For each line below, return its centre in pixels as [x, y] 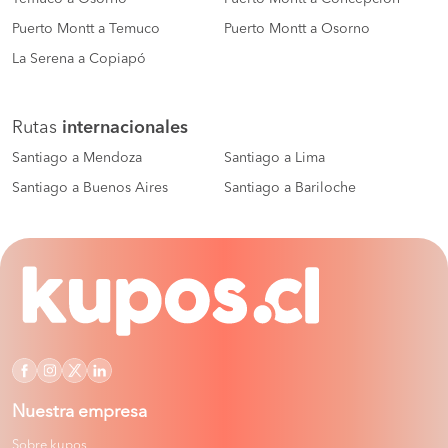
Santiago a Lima [274, 158]
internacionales [125, 128]
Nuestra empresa [79, 412]
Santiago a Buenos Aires [90, 188]
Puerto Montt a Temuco [86, 29]
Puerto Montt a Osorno [297, 29]
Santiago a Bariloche [290, 188]
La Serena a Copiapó [79, 59]
